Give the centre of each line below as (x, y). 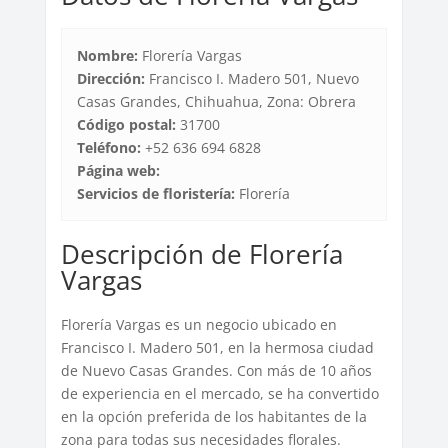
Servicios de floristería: (155, 194)
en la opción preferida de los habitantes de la (213, 417)
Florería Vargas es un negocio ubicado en (198, 325)
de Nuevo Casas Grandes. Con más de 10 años (216, 371)
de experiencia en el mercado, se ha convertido (219, 394)
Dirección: (110, 79)
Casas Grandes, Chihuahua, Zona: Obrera (216, 102)
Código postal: (126, 125)
